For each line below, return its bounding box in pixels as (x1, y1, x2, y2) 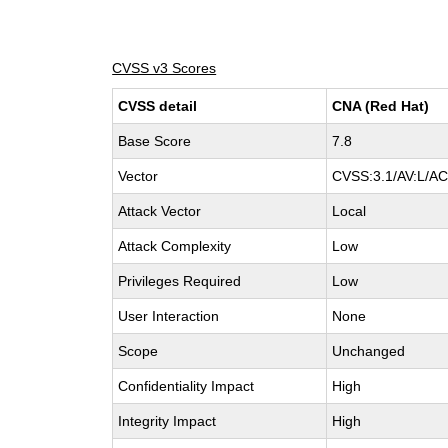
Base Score (118, 133, 192, 149)
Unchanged (332, 343, 406, 359)
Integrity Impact (118, 413, 217, 429)
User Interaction (118, 308, 220, 324)
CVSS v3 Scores (112, 60, 217, 76)
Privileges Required (118, 273, 242, 289)
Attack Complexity (118, 238, 232, 254)
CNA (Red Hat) (332, 98, 430, 114)
